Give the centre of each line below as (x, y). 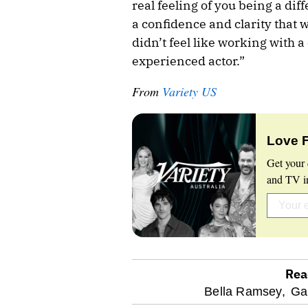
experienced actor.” (188, 60)
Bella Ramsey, (245, 291)
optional (174, 292)
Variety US (189, 91)
